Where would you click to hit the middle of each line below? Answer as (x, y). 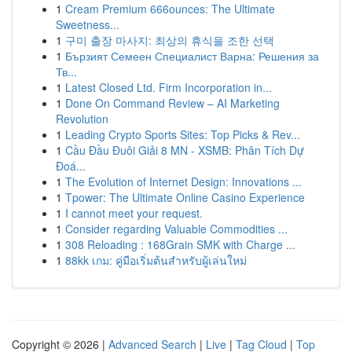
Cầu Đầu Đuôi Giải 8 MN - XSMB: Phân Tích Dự (185, 150)
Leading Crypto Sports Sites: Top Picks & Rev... (183, 134)
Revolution (82, 119)
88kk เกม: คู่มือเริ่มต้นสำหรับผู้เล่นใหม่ (156, 260)
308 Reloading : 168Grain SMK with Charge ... (180, 244)
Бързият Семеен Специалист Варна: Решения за (192, 56)
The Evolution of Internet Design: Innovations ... (183, 181)
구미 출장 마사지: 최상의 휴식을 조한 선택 (170, 40)
